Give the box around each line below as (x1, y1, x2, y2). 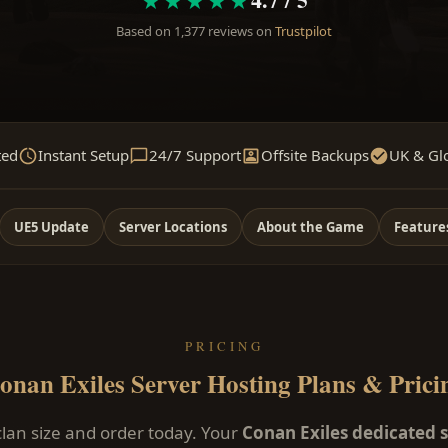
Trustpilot (275, 22, 332, 41)
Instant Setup (38, 145, 129, 166)
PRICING (184, 337, 264, 356)
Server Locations (118, 218, 227, 237)
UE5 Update (13, 218, 89, 237)
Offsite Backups (261, 145, 369, 166)
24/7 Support (149, 145, 241, 166)
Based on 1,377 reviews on (116, 22, 275, 41)
